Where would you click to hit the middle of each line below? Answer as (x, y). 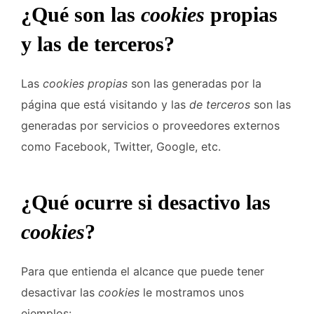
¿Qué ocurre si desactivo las (146, 202)
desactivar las (60, 292)
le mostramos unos (192, 292)
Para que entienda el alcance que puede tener (143, 271)
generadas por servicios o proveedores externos (150, 126)
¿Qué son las (81, 15)
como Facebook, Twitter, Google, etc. (121, 147)
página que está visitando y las (105, 105)
